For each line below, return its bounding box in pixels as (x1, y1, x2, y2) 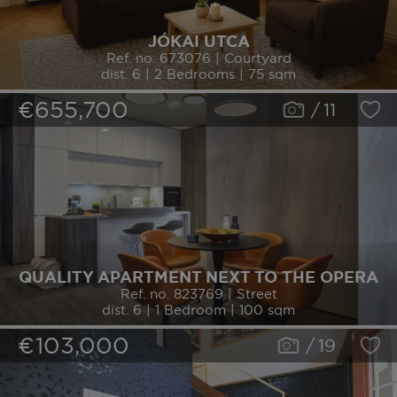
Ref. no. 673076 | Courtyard (105, 50, 292, 67)
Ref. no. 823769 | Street (120, 285, 277, 303)
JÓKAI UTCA (147, 31, 250, 53)
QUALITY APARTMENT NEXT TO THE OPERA (19, 267, 378, 289)
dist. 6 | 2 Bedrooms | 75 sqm (101, 66, 296, 83)
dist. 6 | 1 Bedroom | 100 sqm (102, 301, 295, 319)
